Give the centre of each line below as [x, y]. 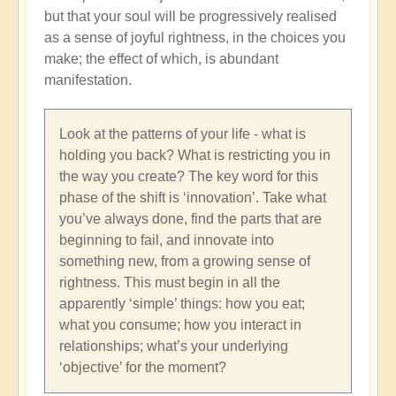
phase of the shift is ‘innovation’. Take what [193, 198]
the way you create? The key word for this [189, 177]
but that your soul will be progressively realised [190, 17]
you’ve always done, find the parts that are [190, 219]
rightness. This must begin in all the [170, 283]
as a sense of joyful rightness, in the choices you [195, 38]
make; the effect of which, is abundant [161, 59]
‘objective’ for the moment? [143, 368]
